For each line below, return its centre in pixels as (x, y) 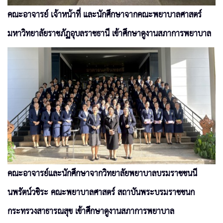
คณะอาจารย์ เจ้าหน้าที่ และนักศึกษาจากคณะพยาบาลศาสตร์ (105, 15)
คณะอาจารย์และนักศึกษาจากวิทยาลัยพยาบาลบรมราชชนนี (102, 174)
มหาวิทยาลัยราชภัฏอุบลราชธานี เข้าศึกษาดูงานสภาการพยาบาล (109, 34)
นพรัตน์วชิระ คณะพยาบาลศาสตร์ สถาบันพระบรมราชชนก (101, 193)
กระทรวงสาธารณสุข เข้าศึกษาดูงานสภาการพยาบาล (91, 212)
